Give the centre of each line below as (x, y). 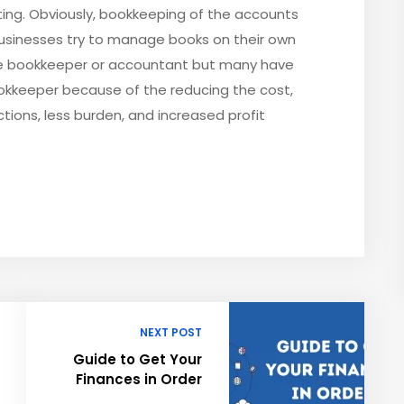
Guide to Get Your (138, 360)
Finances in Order (139, 380)
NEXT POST (171, 333)
